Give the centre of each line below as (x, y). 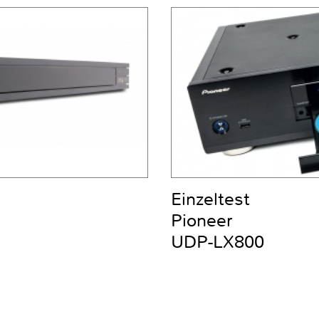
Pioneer (202, 221)
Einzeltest (210, 200)
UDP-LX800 (218, 242)
